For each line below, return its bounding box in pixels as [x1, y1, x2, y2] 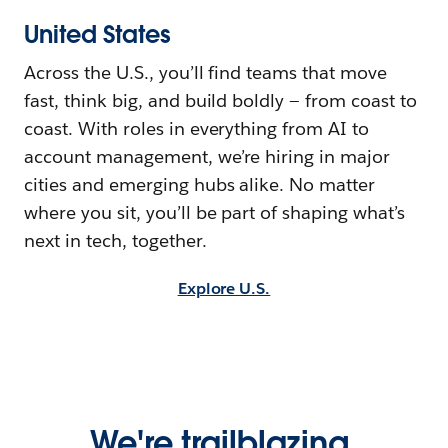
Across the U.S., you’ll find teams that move [24, 60, 388, 84]
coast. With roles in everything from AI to [24, 116, 370, 140]
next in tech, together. [24, 228, 207, 252]
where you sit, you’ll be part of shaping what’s [24, 200, 405, 224]
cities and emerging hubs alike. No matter [24, 172, 376, 196]
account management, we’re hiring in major [24, 144, 391, 168]
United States [24, 18, 171, 50]
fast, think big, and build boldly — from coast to [24, 88, 417, 112]
